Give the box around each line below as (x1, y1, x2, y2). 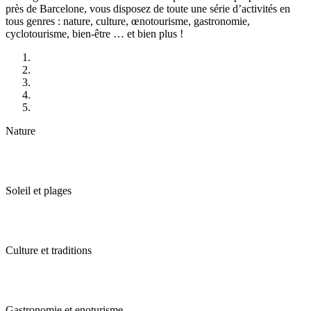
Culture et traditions (6, 244, 92, 257)
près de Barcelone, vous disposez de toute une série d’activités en (6, 3, 290, 15)
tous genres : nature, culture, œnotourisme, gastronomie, (6, 15, 250, 28)
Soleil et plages (6, 185, 72, 197)
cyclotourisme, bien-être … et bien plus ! (6, 28, 183, 40)
